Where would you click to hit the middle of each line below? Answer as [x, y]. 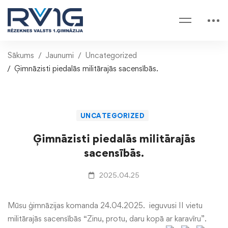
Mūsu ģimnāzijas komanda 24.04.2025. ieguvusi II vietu [105, 205]
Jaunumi [60, 55]
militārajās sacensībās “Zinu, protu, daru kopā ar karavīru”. [107, 219]
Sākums [21, 55]
